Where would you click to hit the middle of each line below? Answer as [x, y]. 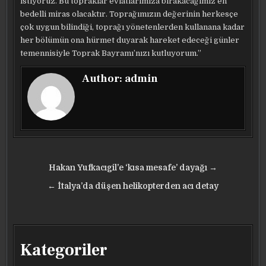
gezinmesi [50, 186]
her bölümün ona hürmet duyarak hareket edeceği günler [130, 40]
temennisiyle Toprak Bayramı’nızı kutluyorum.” [111, 53]
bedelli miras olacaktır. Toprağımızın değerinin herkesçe [129, 14]
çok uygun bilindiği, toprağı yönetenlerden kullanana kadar [133, 27]
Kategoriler [64, 250]
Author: [104, 79]
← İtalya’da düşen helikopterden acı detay [133, 186]
